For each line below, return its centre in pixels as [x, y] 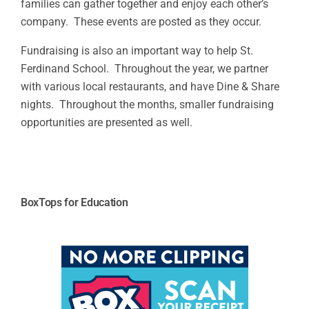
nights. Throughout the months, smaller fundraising [147, 104]
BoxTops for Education [74, 202]
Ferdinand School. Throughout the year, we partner [144, 69]
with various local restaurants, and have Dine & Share [150, 87]
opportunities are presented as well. [107, 122]
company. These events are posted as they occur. [141, 22]
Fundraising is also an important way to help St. [137, 51]
